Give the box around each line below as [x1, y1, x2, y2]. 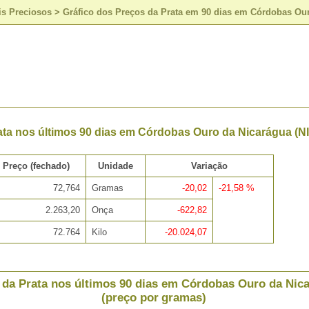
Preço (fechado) [3, 161, 70, 172]
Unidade [97, 161, 133, 172]
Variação [190, 161, 228, 172]
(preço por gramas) [101, 291, 207, 305]
